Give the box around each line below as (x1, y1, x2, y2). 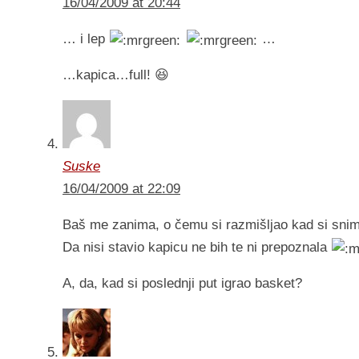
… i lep (63, 31, 109, 47)
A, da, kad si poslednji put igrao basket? (63, 276, 302, 292)
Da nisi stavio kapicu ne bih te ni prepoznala (63, 240, 331, 256)
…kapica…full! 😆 (63, 67, 169, 83)
